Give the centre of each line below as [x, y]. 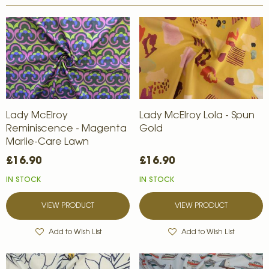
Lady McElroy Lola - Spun [197, 116]
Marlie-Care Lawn [47, 142]
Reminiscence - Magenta [66, 129]
